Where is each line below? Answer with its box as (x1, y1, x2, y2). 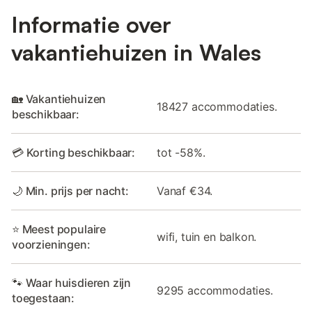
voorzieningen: (12, 237, 91, 251)
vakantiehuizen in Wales (11, 38, 261, 66)
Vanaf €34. (157, 183, 213, 198)
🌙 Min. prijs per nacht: (12, 183, 129, 198)
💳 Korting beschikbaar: (12, 145, 136, 159)
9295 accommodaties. (157, 283, 273, 297)
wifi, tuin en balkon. (157, 229, 257, 244)
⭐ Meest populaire (12, 221, 107, 236)
